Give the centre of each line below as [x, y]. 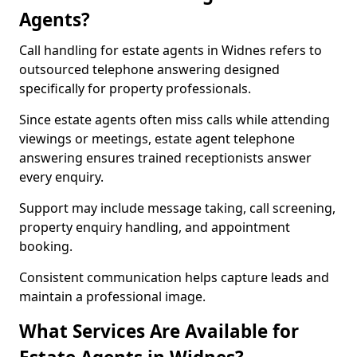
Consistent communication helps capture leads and [174, 277]
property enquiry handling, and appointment [155, 227]
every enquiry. [61, 177]
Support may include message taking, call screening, [177, 208]
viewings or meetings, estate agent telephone [157, 139]
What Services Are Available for [159, 331]
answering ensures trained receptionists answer [165, 158]
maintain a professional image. [112, 296]
